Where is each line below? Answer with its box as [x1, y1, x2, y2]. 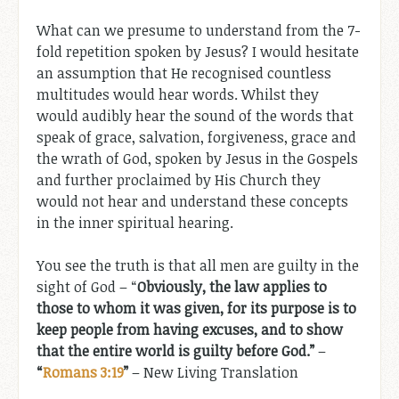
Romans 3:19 [43, 362, 124, 382]
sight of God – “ [37, 276, 137, 297]
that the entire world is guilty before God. [37, 340, 310, 361]
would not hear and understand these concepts [37, 191, 348, 211]
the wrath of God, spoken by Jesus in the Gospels [37, 148, 358, 168]
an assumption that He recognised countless [37, 62, 331, 83]
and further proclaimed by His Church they [37, 169, 321, 190]
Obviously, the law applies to [137, 276, 327, 297]
